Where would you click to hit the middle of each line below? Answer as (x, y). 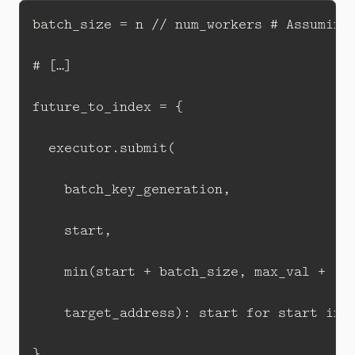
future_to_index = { (108, 107)
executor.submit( (104, 148)
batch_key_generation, (136, 189)
